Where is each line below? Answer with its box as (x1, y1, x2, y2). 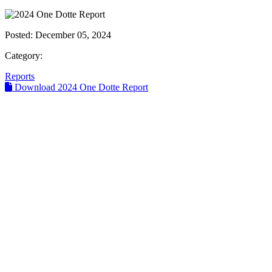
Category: (5, 50, 42, 61)
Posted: (5, 29, 35, 40)
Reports (5, 70, 35, 81)
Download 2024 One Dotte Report (12, 81, 148, 92)
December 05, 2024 (35, 29, 111, 40)
